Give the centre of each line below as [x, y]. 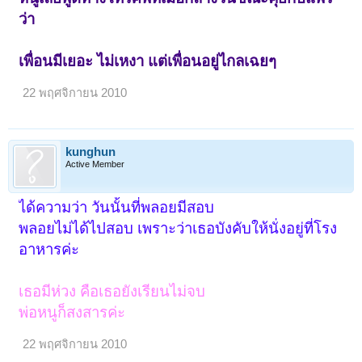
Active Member [95, 164]
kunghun [90, 152]
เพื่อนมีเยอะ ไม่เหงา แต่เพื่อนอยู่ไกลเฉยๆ [148, 61]
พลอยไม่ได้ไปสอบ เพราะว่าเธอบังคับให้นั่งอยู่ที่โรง [178, 228]
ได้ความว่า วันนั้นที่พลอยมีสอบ [117, 207]
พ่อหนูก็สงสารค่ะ [72, 312]
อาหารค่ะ [49, 249]
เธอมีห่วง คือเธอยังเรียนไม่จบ [112, 291]
